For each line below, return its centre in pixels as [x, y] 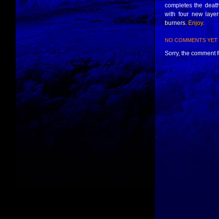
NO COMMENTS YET [191, 40]
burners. [176, 23]
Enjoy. [196, 23]
